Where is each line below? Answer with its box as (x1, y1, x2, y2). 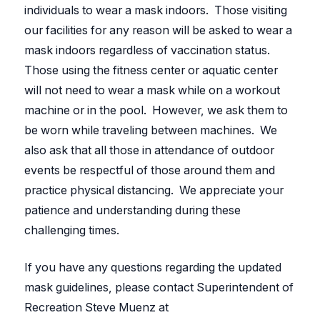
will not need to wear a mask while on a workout (24, 83, 281, 98)
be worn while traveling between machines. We (24, 123, 278, 138)
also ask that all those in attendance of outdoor (24, 143, 275, 158)
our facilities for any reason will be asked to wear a (24, 23, 293, 38)
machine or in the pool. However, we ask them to (24, 103, 289, 118)
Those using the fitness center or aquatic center (24, 63, 279, 78)
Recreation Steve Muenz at (24, 300, 169, 315)
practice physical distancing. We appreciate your (24, 183, 284, 198)
